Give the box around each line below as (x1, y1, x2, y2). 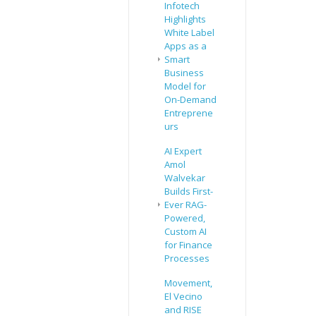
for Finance (164, 238, 212, 252)
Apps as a (164, 39, 207, 53)
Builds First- (164, 185, 213, 198)
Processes (164, 252, 209, 265)
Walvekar (164, 171, 205, 185)
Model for (164, 80, 206, 93)
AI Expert (164, 145, 202, 158)
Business (164, 66, 204, 80)
